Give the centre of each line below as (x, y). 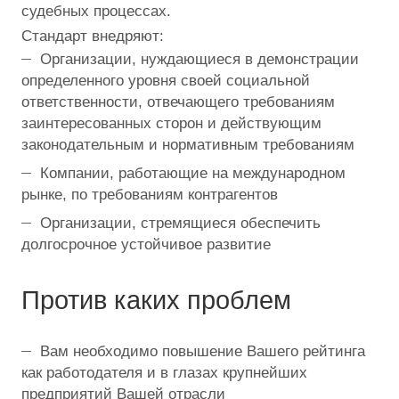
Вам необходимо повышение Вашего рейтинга (203, 352)
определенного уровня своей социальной (166, 81)
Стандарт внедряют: (93, 37)
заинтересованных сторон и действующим (171, 124)
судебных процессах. (96, 12)
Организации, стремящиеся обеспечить (180, 224)
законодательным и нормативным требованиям (188, 145)
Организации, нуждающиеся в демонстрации (199, 60)
